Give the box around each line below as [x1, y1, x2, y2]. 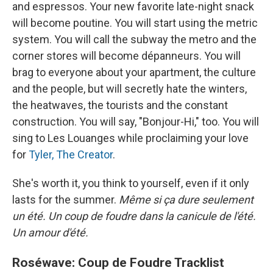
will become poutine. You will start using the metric [12, 16, 258, 30]
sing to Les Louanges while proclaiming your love [12, 132, 249, 145]
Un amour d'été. [12, 226, 88, 239]
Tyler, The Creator [29, 148, 113, 161]
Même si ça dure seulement [119, 193, 253, 207]
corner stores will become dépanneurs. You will [12, 49, 241, 63]
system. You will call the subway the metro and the [12, 33, 257, 46]
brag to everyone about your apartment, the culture [12, 66, 256, 79]
